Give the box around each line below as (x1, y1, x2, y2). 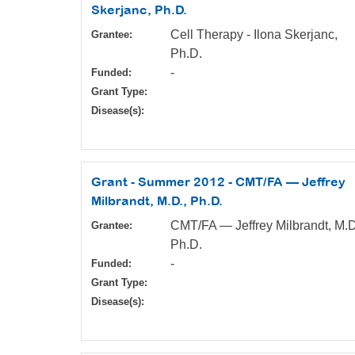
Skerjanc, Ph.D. (91, 2, 187, 17)
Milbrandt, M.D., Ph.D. (91, 193, 223, 208)
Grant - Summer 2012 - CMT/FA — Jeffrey (91, 174, 345, 189)
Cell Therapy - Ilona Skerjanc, (170, 28, 338, 42)
